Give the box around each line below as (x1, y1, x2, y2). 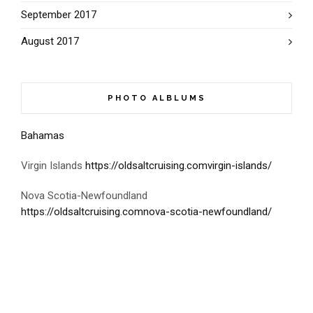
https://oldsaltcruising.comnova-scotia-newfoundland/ (21, 205, 272, 218)
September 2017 (21, 8, 96, 21)
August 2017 (21, 35, 79, 48)
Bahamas (21, 129, 64, 142)
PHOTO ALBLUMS (107, 94, 206, 103)
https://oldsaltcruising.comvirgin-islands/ (85, 159, 272, 172)
